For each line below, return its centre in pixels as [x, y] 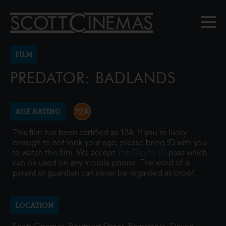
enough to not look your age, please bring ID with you [110, 143]
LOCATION [35, 205]
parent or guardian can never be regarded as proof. [104, 174]
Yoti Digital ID [142, 153]
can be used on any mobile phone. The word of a [101, 163]
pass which [187, 153]
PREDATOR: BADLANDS [93, 78]
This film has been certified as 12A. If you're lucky [100, 133]
